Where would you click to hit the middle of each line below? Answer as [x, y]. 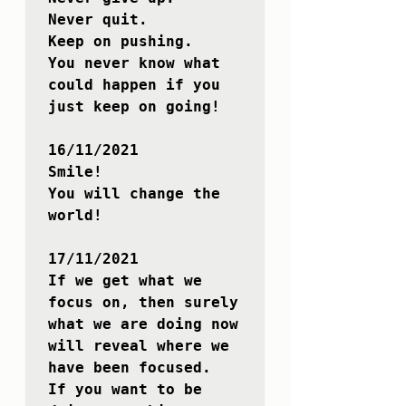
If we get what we [125, 281]
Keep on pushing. [121, 42]
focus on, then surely [143, 303]
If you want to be [125, 390]
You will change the [134, 194]
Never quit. [98, 20]
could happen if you [134, 85]
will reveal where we [139, 346]
